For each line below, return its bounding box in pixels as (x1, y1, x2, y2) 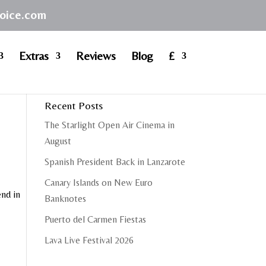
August (44, 135, 71, 147)
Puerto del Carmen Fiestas (44, 214, 146, 225)
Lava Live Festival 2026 (44, 235, 134, 246)
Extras (18, 49, 49, 62)
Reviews (75, 49, 116, 62)
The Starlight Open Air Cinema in (44, 119, 175, 131)
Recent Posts (44, 99, 103, 112)
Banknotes (44, 193, 86, 204)
